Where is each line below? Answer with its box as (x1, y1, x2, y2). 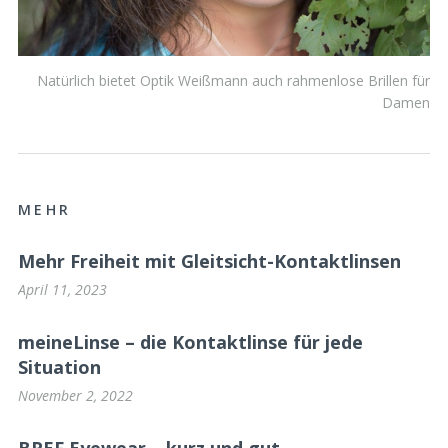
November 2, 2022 (18, 385, 133, 405)
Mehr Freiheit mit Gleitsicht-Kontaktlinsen (18, 249, 401, 274)
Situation (18, 355, 101, 380)
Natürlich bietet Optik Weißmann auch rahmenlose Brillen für (37, 71, 430, 91)
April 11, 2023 (18, 279, 107, 299)
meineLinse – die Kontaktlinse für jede (18, 330, 363, 355)
